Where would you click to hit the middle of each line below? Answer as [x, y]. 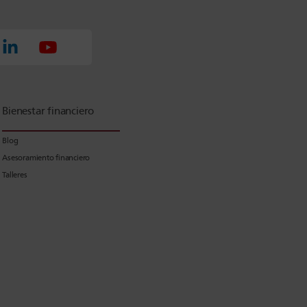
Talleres [15, 174]
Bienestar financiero [48, 111]
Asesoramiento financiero [46, 157]
